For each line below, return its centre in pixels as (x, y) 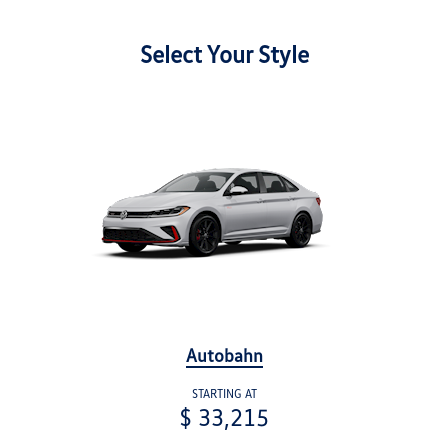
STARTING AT (224, 394)
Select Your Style (224, 54)
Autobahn (224, 355)
